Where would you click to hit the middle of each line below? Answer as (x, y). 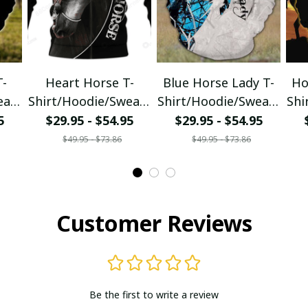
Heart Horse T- (89, 82)
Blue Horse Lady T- (219, 82)
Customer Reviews (154, 223)
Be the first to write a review (154, 294)
